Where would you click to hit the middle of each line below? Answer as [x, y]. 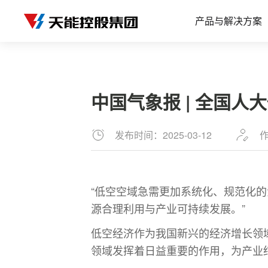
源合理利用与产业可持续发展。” [168, 208]
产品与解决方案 [229, 21]
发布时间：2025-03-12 [163, 135]
